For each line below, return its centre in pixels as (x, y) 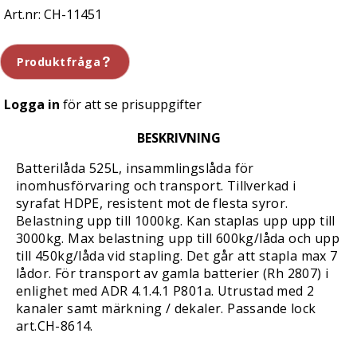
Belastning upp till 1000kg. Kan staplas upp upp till (176, 221)
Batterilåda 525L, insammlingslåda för (135, 168)
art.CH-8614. (55, 326)
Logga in (32, 104)
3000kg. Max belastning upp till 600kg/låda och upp (178, 238)
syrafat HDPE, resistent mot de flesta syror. (152, 203)
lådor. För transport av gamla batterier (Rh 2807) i (173, 273)
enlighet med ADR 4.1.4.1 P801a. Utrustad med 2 (165, 291)
